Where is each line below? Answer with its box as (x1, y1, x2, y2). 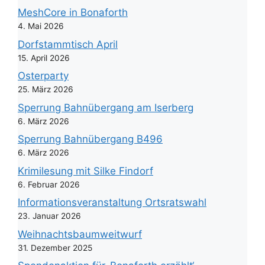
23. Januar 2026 (18, 211, 81, 221)
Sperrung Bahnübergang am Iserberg (18, 101, 193, 114)
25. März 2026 (18, 85, 73, 95)
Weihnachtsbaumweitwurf (18, 228, 142, 240)
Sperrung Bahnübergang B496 (18, 133, 163, 146)
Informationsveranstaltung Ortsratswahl (18, 196, 206, 209)
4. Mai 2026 (18, 21, 64, 31)
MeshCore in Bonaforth (18, 7, 128, 19)
